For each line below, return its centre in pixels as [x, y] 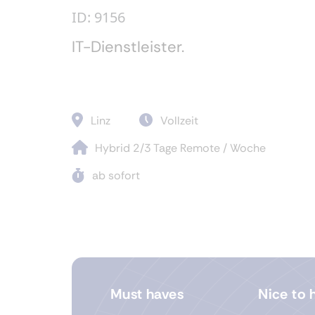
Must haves [147, 294]
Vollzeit [179, 121]
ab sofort [116, 175]
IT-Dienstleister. [130, 47]
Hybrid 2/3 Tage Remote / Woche [180, 148]
